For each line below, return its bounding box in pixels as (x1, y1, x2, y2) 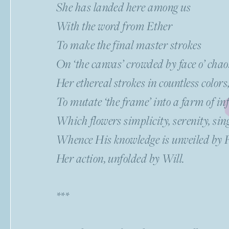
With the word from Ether (56, 17, 173, 34)
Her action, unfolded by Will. (56, 150, 185, 166)
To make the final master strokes (56, 36, 202, 53)
